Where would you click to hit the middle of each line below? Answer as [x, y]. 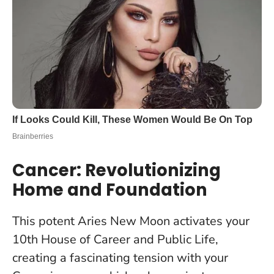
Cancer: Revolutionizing [117, 170]
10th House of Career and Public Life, [115, 239]
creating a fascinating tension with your [120, 257]
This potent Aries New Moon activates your [131, 221]
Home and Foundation [110, 190]
